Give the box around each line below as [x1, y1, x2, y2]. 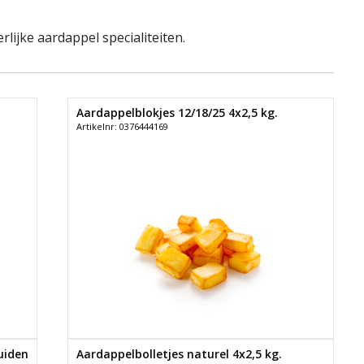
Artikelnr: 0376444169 [76, 119, 168, 132]
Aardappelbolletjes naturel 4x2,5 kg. [76, 345, 282, 362]
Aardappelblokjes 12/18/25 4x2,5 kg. [76, 104, 278, 120]
